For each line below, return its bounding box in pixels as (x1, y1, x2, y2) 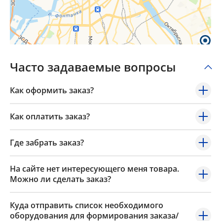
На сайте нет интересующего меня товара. (10, 163, 179, 175)
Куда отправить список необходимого (10, 200, 163, 211)
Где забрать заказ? (10, 137, 84, 148)
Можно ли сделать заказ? (10, 174, 111, 185)
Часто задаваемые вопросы (10, 59, 176, 75)
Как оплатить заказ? (10, 111, 90, 122)
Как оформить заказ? (10, 85, 94, 96)
